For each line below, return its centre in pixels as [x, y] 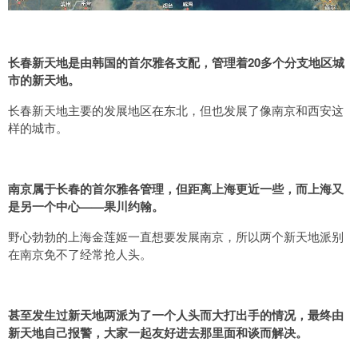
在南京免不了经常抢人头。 [80, 253]
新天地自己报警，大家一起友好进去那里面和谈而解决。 [158, 332]
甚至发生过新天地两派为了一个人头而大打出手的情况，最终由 [176, 314]
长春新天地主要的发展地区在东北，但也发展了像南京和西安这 [176, 109]
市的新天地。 [44, 80]
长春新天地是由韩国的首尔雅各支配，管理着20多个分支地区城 [176, 62]
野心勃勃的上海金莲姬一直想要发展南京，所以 [134, 236]
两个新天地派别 [302, 236]
